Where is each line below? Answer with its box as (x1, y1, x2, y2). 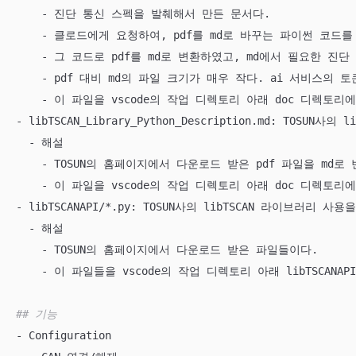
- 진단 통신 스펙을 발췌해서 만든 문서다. (16, 7, 277, 20)
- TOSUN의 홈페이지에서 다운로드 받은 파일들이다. (16, 243, 318, 256)
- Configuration (16, 329, 111, 342)
